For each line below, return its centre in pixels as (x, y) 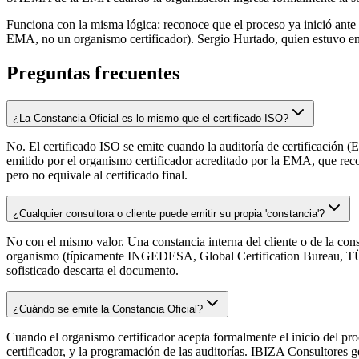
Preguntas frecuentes (93, 73)
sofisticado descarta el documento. (93, 270)
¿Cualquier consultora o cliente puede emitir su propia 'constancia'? (169, 213)
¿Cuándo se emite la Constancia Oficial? (108, 309)
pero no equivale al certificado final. (97, 175)
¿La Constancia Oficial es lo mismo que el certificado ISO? (151, 118)
